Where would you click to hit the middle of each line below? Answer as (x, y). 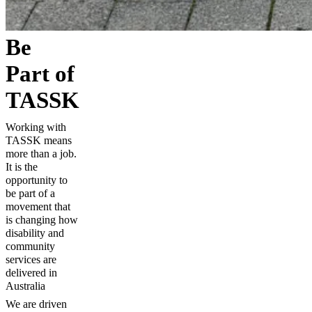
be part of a (30, 193)
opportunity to (37, 180)
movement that (38, 206)
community (30, 246)
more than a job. (41, 154)
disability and (35, 233)
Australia (25, 286)
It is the (22, 167)
